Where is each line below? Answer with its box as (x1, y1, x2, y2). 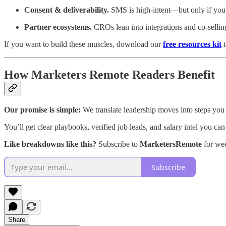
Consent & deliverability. (24, 6, 109, 15)
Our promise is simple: (4, 105, 81, 115)
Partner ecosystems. (24, 23, 92, 32)
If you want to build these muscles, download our (4, 40, 163, 49)
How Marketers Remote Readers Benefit (4, 68, 215, 82)
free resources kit (163, 40, 221, 49)
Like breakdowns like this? (4, 140, 96, 149)
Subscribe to (96, 140, 140, 149)
